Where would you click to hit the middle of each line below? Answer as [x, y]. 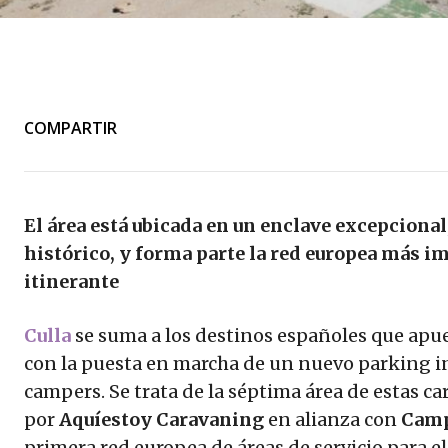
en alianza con [332, 420]
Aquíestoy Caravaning [161, 420]
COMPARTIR [70, 127]
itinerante [71, 282]
